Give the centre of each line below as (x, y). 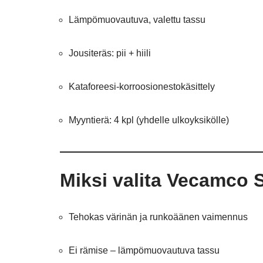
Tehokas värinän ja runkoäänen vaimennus (158, 217)
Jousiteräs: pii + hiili (110, 53)
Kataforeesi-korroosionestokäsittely (142, 87)
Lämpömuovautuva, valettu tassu (137, 20)
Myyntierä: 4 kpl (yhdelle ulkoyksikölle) (149, 120)
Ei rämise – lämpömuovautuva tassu (144, 250)
